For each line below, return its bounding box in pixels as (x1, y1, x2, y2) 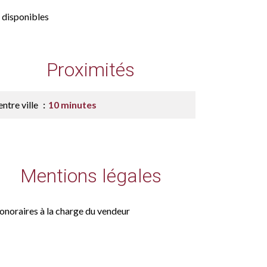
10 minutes (48, 99, 97, 110)
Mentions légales (20, 164, 162, 187)
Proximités (46, 58, 135, 81)
